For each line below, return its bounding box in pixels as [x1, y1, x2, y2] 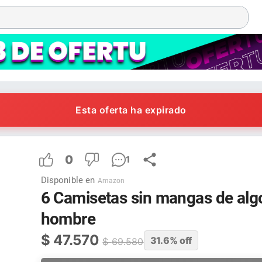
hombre [40, 209, 96, 229]
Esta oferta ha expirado [75, 104, 187, 116]
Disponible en [40, 174, 95, 185]
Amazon [97, 176, 125, 185]
